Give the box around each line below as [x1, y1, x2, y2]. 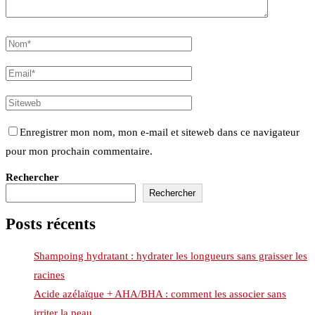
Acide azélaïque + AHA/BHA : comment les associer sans [34, 288, 286, 300]
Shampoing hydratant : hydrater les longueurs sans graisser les [34, 250, 307, 262]
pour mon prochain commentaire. [6, 145, 153, 157]
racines [34, 269, 65, 281]
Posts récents [6, 215, 96, 233]
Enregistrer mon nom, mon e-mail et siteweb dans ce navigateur [20, 126, 300, 138]
